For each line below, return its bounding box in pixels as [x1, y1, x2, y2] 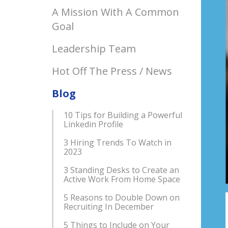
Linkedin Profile [64, 119, 123, 130]
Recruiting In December [64, 201, 154, 212]
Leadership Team [52, 42, 136, 55]
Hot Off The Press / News [52, 64, 172, 78]
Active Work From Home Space [64, 174, 180, 185]
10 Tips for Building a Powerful [64, 109, 182, 121]
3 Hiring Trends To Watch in [64, 137, 172, 148]
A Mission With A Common [52, 5, 179, 19]
